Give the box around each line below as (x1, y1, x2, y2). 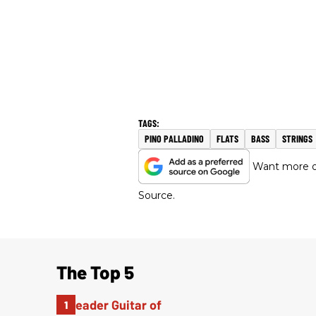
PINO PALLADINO (145, 132, 204, 145)
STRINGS (282, 132, 312, 145)
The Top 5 (56, 260, 134, 283)
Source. (138, 188, 175, 202)
